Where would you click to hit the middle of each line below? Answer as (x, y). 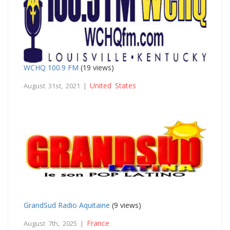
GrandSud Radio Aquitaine (67, 205)
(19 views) (96, 67)
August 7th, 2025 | (55, 223)
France (98, 223)
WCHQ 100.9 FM (51, 67)
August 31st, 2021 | (57, 85)
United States (113, 85)
